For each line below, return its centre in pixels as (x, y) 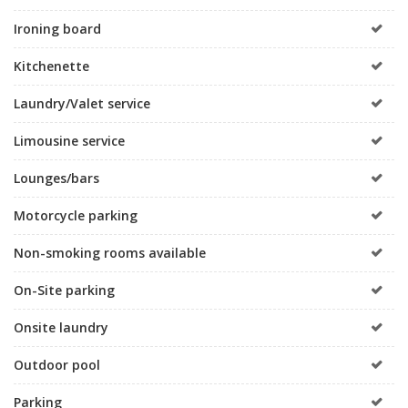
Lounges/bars (56, 178)
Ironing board (57, 28)
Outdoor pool (57, 364)
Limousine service (69, 140)
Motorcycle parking (76, 215)
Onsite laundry (61, 327)
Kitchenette (51, 66)
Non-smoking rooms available (110, 252)
